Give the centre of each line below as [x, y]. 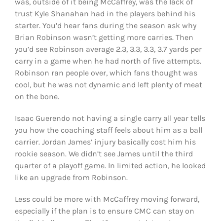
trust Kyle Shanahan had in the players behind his [105, 14]
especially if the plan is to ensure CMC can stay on [104, 211]
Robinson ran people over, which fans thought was [106, 73]
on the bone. [37, 97]
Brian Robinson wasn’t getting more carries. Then [104, 37]
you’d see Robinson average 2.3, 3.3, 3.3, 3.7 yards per [108, 49]
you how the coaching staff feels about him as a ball [108, 130]
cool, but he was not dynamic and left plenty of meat [108, 85]
